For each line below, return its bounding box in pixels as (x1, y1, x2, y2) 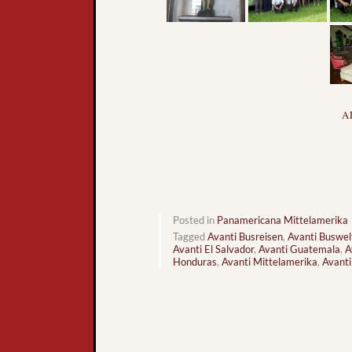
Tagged (173, 229, 207, 243)
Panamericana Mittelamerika (217, 213, 348, 226)
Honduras (173, 255, 217, 268)
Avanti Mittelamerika (222, 255, 317, 268)
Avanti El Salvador (173, 242, 254, 255)
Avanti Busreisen (207, 229, 283, 243)
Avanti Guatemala (258, 242, 340, 255)
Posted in (173, 213, 217, 226)
